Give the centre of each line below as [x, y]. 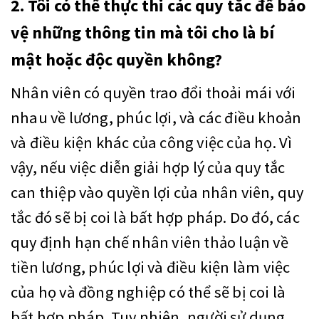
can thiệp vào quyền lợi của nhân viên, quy [157, 193]
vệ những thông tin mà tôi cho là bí [142, 33]
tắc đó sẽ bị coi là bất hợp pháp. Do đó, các [155, 218]
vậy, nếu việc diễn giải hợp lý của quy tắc [148, 168]
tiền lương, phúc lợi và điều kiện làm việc [151, 267]
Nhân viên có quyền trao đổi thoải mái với [153, 93]
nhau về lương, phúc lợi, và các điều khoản [156, 118]
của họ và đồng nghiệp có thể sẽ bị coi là [148, 292]
